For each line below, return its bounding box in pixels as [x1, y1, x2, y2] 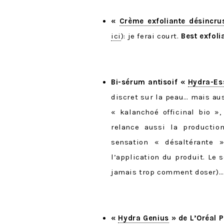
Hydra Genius [118, 213, 169, 223]
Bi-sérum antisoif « [111, 77, 188, 87]
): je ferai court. [120, 31, 181, 41]
